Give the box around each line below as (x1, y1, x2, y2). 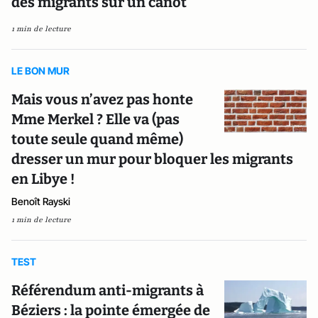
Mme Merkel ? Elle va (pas (11, 111, 180, 128)
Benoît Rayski (11, 195, 70, 207)
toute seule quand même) (11, 131, 183, 148)
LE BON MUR (11, 65, 70, 77)
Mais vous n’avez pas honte (11, 91, 193, 108)
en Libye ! (11, 170, 75, 187)
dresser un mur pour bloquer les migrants (11, 150, 293, 168)
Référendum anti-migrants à (11, 282, 204, 299)
